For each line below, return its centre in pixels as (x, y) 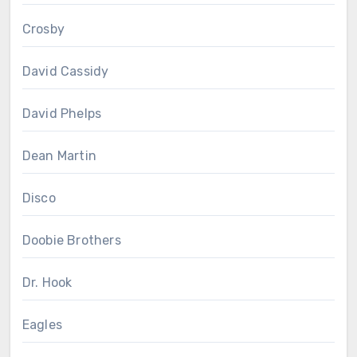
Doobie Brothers (71, 240)
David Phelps (62, 113)
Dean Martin (59, 155)
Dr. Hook (47, 282)
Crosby (43, 29)
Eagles (42, 324)
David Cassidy (65, 71)
